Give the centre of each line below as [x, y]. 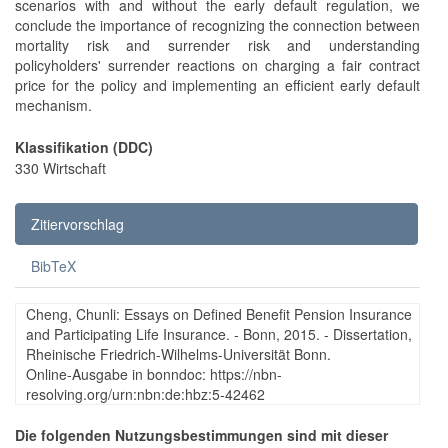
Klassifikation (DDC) [84, 146]
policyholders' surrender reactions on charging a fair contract [217, 64]
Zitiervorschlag [77, 223]
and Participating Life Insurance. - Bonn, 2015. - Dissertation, [219, 333]
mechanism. [53, 104]
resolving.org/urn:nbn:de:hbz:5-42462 [145, 393]
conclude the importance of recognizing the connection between [217, 24]
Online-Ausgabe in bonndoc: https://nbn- [154, 373]
